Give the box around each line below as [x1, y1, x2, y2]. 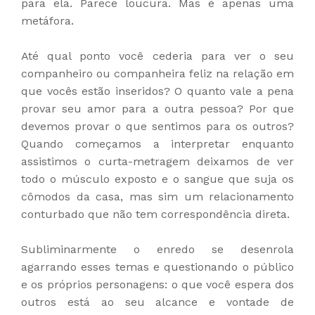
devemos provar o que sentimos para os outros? [21, 119, 294, 133]
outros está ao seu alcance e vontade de [21, 295, 294, 309]
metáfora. [21, 13, 74, 27]
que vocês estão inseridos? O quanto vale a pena [21, 84, 294, 98]
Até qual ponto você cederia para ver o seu [21, 49, 294, 63]
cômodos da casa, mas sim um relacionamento [21, 189, 294, 203]
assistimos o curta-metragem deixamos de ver [21, 154, 294, 168]
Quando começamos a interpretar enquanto [21, 136, 294, 150]
